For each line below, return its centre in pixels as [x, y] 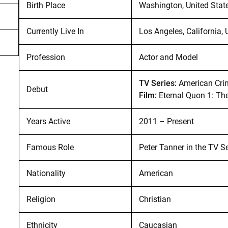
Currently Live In [55, 31]
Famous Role [50, 147]
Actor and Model [168, 57]
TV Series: [158, 83]
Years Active [48, 121]
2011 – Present [166, 121]
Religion [41, 199]
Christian [155, 199]
